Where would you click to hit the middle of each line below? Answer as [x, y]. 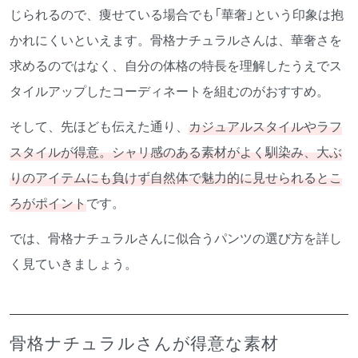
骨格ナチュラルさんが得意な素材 [144, 343]
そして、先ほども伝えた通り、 [99, 126]
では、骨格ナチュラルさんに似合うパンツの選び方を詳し [176, 238]
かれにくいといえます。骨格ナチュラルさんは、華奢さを [176, 40]
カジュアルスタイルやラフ [265, 126]
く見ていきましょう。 [74, 263]
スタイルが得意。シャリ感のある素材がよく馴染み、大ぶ [176, 151]
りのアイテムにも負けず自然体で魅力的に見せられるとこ [176, 177]
